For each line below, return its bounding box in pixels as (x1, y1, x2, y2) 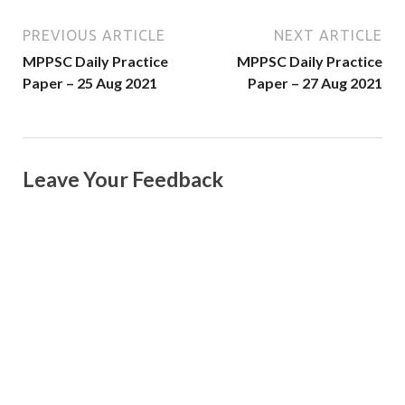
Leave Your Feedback (23, 166, 223, 193)
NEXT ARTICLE (274, 27, 382, 44)
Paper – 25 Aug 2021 (23, 74, 157, 92)
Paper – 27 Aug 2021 (248, 74, 382, 92)
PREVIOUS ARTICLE (23, 27, 165, 44)
